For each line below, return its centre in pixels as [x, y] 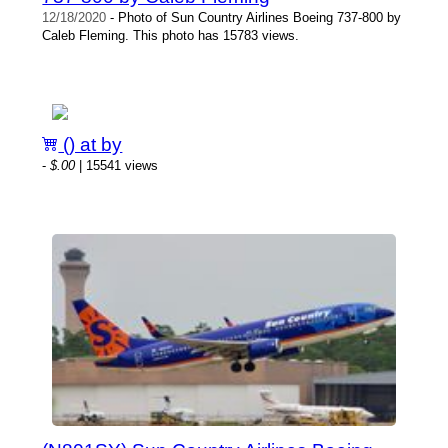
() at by [90, 144]
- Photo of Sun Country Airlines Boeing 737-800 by [254, 17]
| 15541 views [117, 165]
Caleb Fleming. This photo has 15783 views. [171, 35]
